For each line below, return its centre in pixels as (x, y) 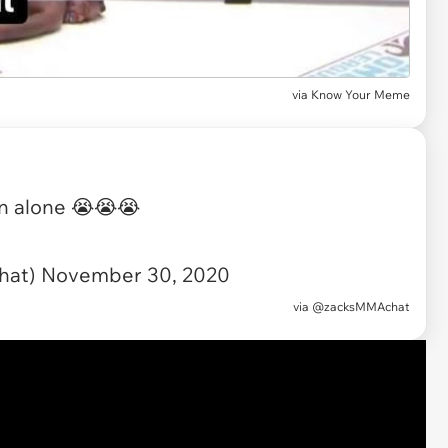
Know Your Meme (360, 94)
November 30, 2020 (135, 274)
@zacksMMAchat (361, 306)
